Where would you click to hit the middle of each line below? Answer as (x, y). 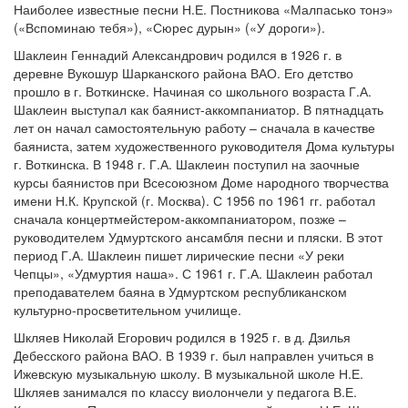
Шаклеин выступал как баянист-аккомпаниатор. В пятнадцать (199, 109)
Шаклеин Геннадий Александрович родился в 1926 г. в (178, 55)
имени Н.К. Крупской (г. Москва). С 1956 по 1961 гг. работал (194, 200)
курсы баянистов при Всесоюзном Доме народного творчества (201, 182)
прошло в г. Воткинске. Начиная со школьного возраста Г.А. (193, 91)
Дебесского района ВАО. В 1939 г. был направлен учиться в (194, 355)
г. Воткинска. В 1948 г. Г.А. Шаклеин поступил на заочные (187, 164)
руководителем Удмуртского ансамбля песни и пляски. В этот (198, 237)
